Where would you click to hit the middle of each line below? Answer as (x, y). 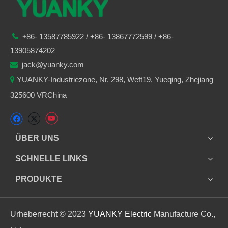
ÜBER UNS (37, 138)
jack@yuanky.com (52, 65)
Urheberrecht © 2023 (48, 214)
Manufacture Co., (184, 214)
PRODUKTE (39, 179)
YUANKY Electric (121, 214)
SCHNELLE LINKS (51, 158)
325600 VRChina (38, 95)
